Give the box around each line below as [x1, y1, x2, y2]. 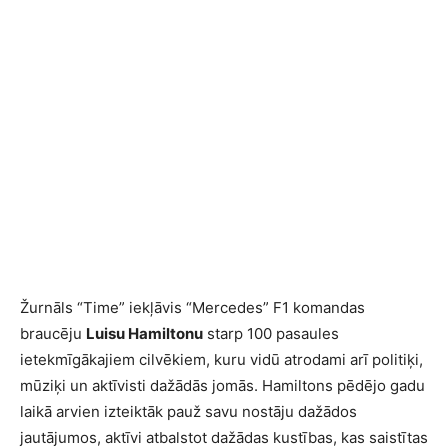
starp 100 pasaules [203, 323, 339, 343]
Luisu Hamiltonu [86, 323, 203, 343]
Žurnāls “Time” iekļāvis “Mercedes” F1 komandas [20, 297, 365, 317]
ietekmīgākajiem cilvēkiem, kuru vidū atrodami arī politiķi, [20, 349, 423, 369]
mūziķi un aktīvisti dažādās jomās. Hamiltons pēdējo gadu [20, 375, 425, 395]
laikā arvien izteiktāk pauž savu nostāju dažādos [20, 401, 357, 421]
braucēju [20, 323, 86, 343]
